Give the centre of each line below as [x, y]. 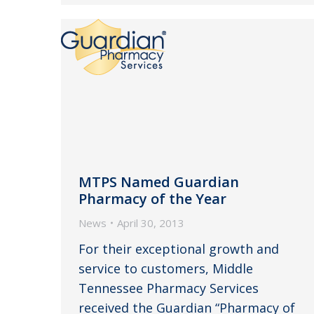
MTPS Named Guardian [159, 182]
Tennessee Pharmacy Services [169, 288]
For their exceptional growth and [179, 248]
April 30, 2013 [151, 223]
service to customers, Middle [166, 268]
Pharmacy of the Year [152, 198]
